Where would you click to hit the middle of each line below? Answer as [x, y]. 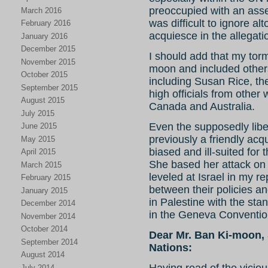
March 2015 [41, 165]
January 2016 [44, 36]
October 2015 [44, 74]
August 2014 [43, 255]
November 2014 [48, 216]
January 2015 [44, 190]
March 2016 [41, 10]
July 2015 [38, 113]
